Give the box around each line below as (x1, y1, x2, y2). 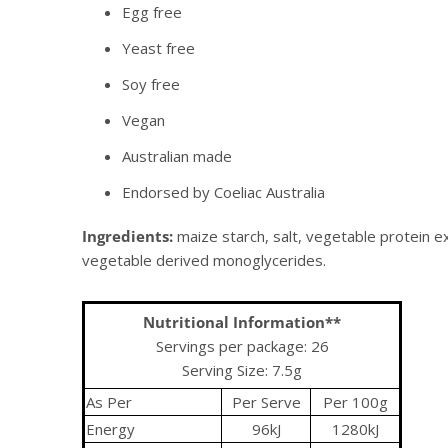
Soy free (122, 74, 180, 95)
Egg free (122, 2, 182, 23)
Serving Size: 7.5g (182, 360, 302, 381)
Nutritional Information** (143, 312, 341, 333)
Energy (86, 419, 135, 440)
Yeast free (122, 38, 195, 59)
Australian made (122, 146, 232, 167)
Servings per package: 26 (155, 336, 329, 357)
